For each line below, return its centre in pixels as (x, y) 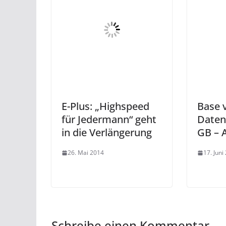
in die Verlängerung (107, 132)
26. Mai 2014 (86, 153)
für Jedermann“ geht (109, 119)
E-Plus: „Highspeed (105, 106)
